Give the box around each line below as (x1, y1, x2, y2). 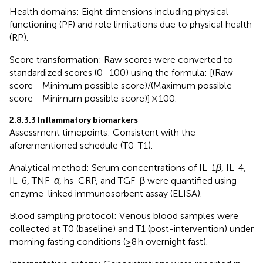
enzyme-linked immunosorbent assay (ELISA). (9, 187, 202, 199)
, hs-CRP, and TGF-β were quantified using (59, 174, 237, 186)
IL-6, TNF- (9, 174, 54, 186)
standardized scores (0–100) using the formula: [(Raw (9, 66, 233, 78)
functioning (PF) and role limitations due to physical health (9, 18, 252, 30)
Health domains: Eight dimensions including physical (9, 5, 228, 17)
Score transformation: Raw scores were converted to (9, 53, 233, 65)
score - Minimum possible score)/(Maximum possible (9, 79, 232, 91)
